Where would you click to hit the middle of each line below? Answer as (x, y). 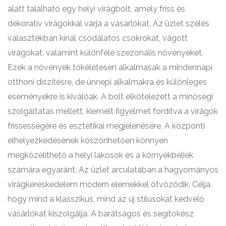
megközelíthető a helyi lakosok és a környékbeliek (100, 155)
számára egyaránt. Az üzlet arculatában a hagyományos (113, 170)
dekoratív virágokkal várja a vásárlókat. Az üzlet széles (108, 24)
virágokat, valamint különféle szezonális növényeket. (105, 53)
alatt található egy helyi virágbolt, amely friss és (96, 9)
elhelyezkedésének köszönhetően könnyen (88, 141)
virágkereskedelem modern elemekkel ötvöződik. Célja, (110, 185)
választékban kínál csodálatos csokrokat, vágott (98, 38)
